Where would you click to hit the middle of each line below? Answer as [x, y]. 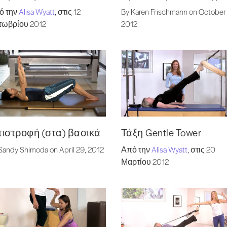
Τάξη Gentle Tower [161, 133]
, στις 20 [201, 149]
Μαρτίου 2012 [145, 162]
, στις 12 [67, 12]
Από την [136, 149]
